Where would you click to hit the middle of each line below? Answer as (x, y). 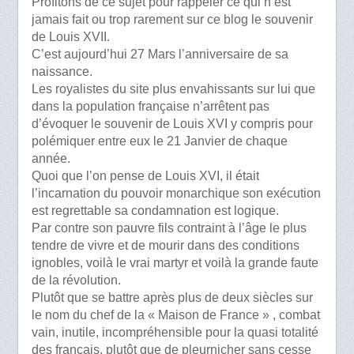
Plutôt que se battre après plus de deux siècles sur (172, 298)
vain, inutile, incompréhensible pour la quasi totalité (175, 333)
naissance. (62, 72)
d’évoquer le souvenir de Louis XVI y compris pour (172, 124)
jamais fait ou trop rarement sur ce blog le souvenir (172, 20)
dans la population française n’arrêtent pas (150, 107)
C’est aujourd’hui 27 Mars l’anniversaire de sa (160, 55)
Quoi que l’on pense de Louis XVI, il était (145, 176)
